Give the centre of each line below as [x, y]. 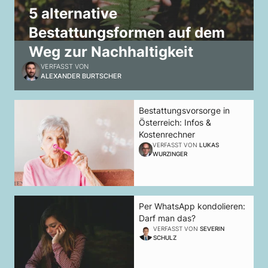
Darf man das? [167, 218]
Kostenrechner [167, 135]
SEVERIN [212, 229]
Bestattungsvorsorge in [184, 111]
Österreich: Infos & [175, 123]
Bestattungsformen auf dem [127, 33]
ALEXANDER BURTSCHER [81, 76]
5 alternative [73, 14]
